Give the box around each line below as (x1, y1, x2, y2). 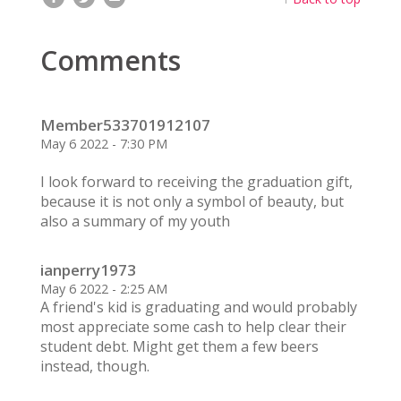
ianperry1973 (39, 260, 136, 281)
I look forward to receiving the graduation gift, (39, 172, 353, 192)
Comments (39, 42, 181, 80)
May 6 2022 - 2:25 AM (39, 280, 167, 298)
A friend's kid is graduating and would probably (39, 297, 357, 318)
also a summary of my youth (39, 211, 230, 232)
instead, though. (39, 356, 149, 377)
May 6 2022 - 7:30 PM (39, 135, 167, 153)
